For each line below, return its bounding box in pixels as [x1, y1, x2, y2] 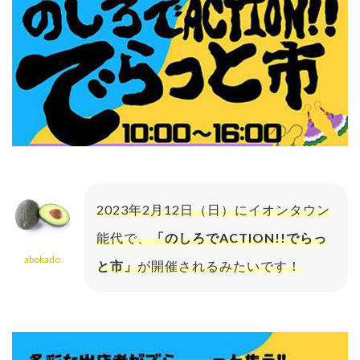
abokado [24, 253, 60, 266]
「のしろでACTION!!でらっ [151, 230, 327, 246]
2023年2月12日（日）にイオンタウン [96, 202, 330, 218]
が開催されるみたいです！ [137, 258, 301, 274]
